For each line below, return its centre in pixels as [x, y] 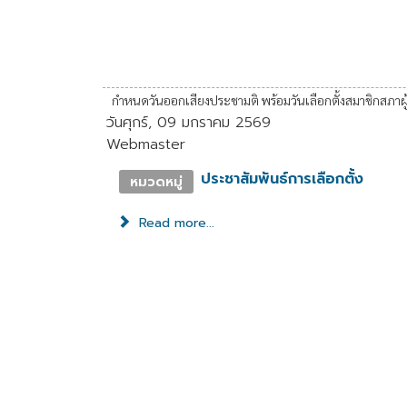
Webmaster [146, 144]
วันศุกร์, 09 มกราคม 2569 [189, 122]
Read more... [174, 223]
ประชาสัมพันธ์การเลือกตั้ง [283, 179]
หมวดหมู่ [157, 181]
